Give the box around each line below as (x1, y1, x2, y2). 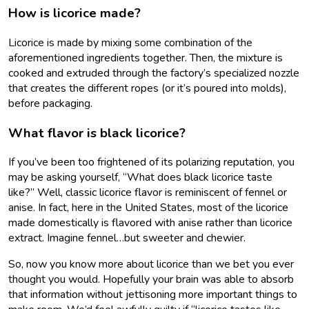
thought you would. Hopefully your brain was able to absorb (8, 272, 294, 288)
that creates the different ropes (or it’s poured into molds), (8, 80, 286, 96)
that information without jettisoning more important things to (8, 287, 297, 303)
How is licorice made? (8, 4, 141, 23)
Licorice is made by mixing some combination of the (8, 34, 252, 50)
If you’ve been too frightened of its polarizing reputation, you (8, 154, 295, 170)
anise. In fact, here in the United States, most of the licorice (8, 200, 288, 216)
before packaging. (8, 95, 92, 111)
